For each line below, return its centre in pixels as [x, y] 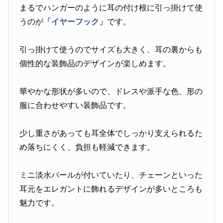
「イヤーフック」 [75, 22]
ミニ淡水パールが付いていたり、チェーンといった [111, 175]
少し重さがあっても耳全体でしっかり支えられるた [111, 133]
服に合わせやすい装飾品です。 [75, 106]
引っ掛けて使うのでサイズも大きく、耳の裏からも [111, 50]
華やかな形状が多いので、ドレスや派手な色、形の [111, 92]
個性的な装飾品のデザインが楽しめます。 [95, 64]
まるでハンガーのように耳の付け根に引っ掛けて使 [111, 8]
